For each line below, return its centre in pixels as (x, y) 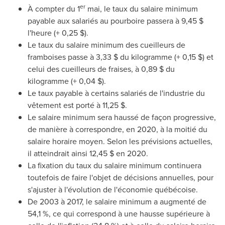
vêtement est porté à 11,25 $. (77, 105)
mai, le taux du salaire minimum (142, 9)
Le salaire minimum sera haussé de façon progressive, (122, 117)
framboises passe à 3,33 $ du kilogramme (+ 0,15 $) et (121, 57)
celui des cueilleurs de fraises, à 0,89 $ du (101, 69)
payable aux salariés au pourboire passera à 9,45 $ (116, 21)
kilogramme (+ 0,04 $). (67, 81)
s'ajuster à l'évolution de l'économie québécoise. (113, 190)
